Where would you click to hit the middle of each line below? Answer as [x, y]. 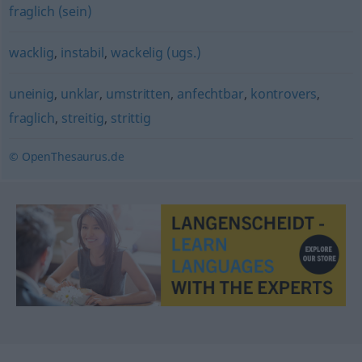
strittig [130, 118]
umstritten [138, 94]
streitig [82, 118]
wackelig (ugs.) [156, 53]
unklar [80, 94]
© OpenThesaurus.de [66, 156]
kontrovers [284, 94]
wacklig [31, 53]
